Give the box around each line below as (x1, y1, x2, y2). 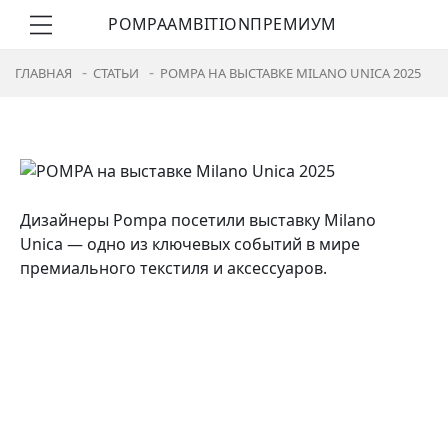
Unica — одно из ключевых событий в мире (20, 232, 360, 255)
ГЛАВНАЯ (15, 64, 72, 82)
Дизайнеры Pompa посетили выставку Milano (20, 208, 376, 231)
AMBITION (167, 13, 251, 35)
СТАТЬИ (93, 64, 139, 82)
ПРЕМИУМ (250, 13, 337, 35)
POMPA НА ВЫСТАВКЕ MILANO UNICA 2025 (160, 64, 421, 82)
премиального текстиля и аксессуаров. (20, 256, 327, 279)
